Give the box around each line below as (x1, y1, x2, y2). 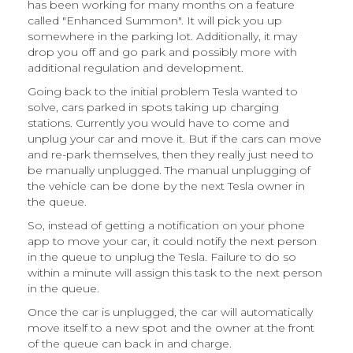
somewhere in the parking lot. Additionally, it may (28, 29, 297, 44)
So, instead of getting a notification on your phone (28, 218, 305, 233)
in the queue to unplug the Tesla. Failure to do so (28, 250, 296, 265)
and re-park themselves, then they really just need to (28, 147, 314, 162)
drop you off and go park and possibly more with (28, 45, 297, 60)
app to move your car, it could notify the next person (28, 234, 317, 249)
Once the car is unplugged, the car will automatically (28, 305, 313, 320)
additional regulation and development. (28, 61, 243, 76)
